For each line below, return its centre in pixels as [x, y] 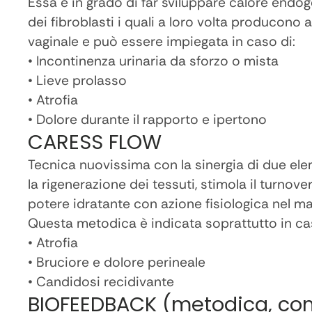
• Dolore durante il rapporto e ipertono [147, 119]
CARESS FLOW [95, 142]
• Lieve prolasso [77, 80]
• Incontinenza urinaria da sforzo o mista [153, 61]
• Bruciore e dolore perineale [117, 262]
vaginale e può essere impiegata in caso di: [162, 41]
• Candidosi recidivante [101, 281]
